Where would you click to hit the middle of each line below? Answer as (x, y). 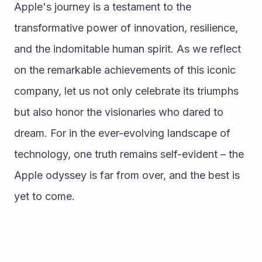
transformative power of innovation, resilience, (126, 28)
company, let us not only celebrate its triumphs (126, 91)
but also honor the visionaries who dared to (119, 112)
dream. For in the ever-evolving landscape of (122, 133)
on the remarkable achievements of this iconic (125, 70)
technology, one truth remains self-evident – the (129, 154)
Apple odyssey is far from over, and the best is (127, 175)
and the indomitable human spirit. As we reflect (127, 49)
